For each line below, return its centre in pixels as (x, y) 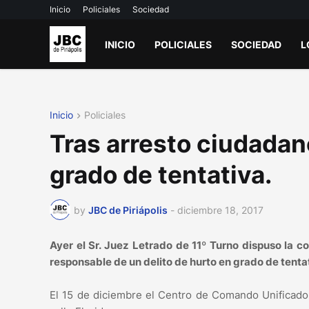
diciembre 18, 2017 (220, 210)
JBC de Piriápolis (128, 210)
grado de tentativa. (161, 175)
